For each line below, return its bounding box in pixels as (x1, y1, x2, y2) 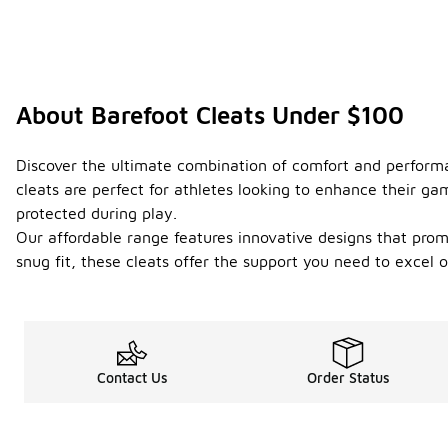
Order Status (306, 369, 390, 387)
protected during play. (16, 204, 177, 223)
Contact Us (96, 369, 168, 387)
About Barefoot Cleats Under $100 (16, 101, 404, 130)
